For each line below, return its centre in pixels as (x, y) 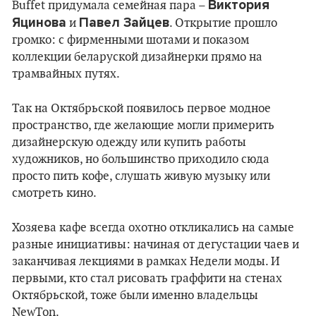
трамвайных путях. (66, 74)
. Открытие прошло (223, 23)
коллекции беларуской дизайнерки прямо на (137, 57)
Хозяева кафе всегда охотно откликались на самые (153, 228)
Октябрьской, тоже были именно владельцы (135, 296)
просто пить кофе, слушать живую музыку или (141, 176)
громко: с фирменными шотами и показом (130, 40)
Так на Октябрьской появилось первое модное (141, 109)
